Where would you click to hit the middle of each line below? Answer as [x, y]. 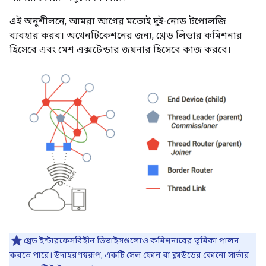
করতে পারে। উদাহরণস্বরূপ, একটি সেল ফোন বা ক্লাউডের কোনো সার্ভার [129, 254]
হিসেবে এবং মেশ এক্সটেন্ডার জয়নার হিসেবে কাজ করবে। [120, 50]
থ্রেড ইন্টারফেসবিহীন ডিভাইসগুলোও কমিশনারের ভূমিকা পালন [132, 240]
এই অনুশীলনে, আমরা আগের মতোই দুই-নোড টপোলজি [118, 21]
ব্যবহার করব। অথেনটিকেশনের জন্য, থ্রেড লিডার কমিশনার [126, 36]
